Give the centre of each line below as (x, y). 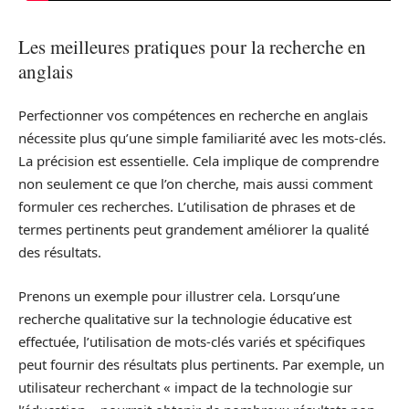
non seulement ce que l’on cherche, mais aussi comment (195, 184)
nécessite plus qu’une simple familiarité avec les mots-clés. (202, 138)
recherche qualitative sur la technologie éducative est (185, 318)
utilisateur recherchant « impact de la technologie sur (185, 387)
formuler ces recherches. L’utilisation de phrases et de (187, 206)
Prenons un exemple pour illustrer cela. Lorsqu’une (179, 295)
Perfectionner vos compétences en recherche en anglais (193, 115)
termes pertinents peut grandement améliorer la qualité (194, 229)
